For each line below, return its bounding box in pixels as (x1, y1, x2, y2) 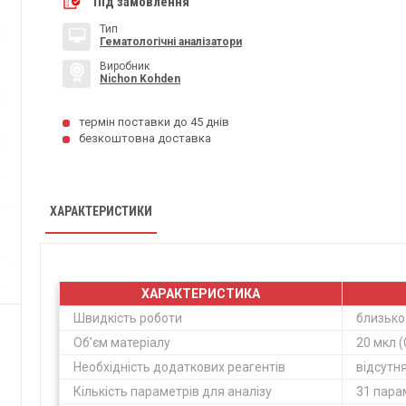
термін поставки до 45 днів (79, 114, 229, 129)
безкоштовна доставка (79, 130, 211, 145)
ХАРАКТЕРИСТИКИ (50, 204, 152, 218)
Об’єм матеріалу (73, 335, 173, 350)
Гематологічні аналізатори (100, 34, 242, 48)
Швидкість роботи (73, 311, 182, 325)
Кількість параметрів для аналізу (73, 384, 272, 399)
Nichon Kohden (100, 72, 180, 85)
